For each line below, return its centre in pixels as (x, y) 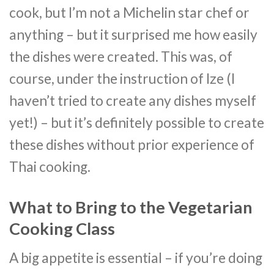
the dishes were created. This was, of (121, 57)
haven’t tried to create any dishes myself (133, 101)
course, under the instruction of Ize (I (122, 79)
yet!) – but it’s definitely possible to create (137, 123)
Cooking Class (62, 228)
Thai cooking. (50, 167)
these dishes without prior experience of (132, 145)
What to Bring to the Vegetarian (131, 207)
